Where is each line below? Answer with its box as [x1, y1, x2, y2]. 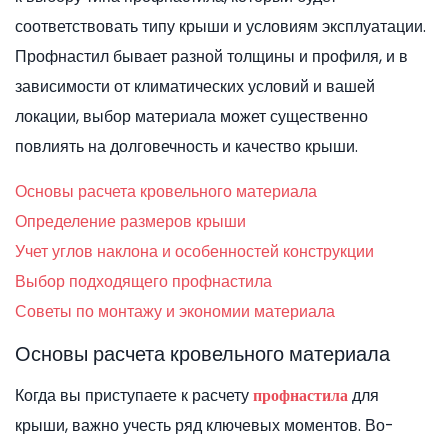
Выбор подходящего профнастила [15, 270, 272, 294]
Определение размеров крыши [15, 210, 246, 234]
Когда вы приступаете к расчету [15, 384, 253, 408]
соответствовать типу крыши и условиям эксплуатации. [15, 15, 426, 39]
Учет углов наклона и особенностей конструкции [15, 240, 374, 264]
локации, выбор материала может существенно [15, 105, 368, 129]
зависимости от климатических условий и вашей [15, 75, 375, 99]
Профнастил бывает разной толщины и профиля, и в [15, 45, 408, 69]
